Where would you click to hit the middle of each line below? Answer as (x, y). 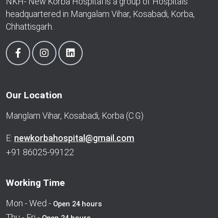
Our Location (34, 95)
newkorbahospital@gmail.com (74, 138)
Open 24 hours (77, 204)
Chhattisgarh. (30, 27)
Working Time (35, 183)
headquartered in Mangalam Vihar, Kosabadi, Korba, (100, 14)
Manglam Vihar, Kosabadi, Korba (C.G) (75, 116)
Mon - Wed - (29, 203)
